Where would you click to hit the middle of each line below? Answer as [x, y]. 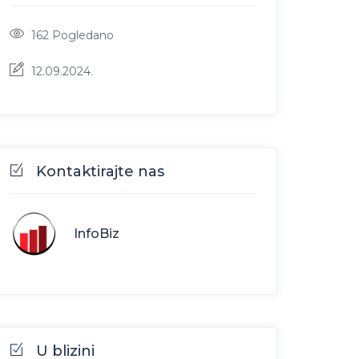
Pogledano [81, 35]
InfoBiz [97, 233]
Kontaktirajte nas [100, 171]
